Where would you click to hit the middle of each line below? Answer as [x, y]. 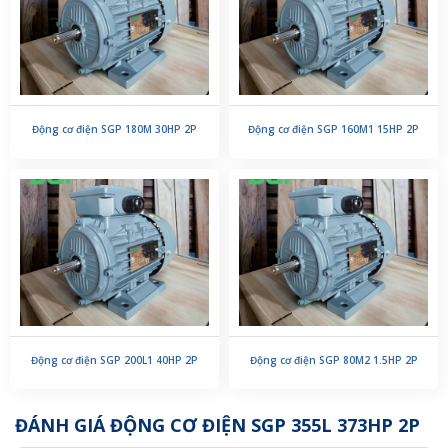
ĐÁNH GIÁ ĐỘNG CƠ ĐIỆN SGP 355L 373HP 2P [217, 425]
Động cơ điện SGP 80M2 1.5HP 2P [333, 359]
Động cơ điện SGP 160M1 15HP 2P [333, 129]
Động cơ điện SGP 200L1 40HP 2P [114, 359]
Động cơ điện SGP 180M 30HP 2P [114, 129]
